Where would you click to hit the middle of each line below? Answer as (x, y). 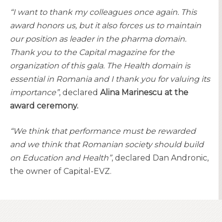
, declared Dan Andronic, (160, 158)
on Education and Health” (61, 158)
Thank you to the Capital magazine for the (92, 52)
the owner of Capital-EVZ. (62, 171)
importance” (34, 92)
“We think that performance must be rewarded (103, 131)
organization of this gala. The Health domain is (100, 65)
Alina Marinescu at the (144, 92)
